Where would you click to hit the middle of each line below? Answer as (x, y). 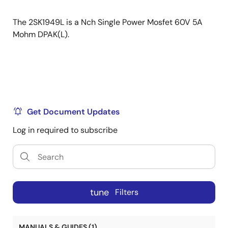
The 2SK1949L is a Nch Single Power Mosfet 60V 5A (108, 22)
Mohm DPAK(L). (41, 34)
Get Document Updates (73, 112)
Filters (126, 192)
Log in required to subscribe (65, 130)
